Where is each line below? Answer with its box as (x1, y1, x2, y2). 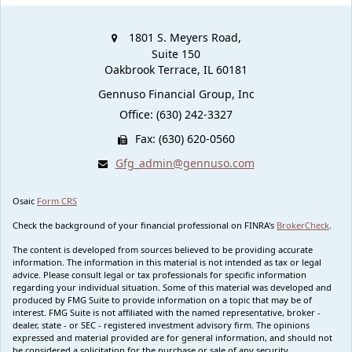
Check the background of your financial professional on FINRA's (13, 218, 277, 231)
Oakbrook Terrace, (104, 61, 200, 77)
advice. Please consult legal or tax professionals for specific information (13, 268, 306, 280)
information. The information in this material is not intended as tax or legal (13, 255, 321, 268)
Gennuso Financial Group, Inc (97, 86, 255, 101)
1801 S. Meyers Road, (128, 29, 241, 45)
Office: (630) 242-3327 (119, 106, 233, 122)
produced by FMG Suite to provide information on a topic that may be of (13, 293, 312, 306)
